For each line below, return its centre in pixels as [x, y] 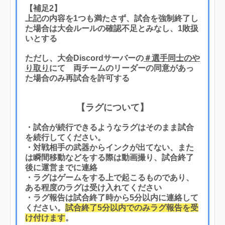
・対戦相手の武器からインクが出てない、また [109, 147]
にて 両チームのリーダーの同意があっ [122, 68]
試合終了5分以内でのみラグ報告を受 [132, 207]
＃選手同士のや [172, 58]
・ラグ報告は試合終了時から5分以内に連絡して [112, 197]
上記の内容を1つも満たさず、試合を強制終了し [112, 18]
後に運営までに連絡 [61, 167]
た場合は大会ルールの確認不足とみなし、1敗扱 [112, 28]
